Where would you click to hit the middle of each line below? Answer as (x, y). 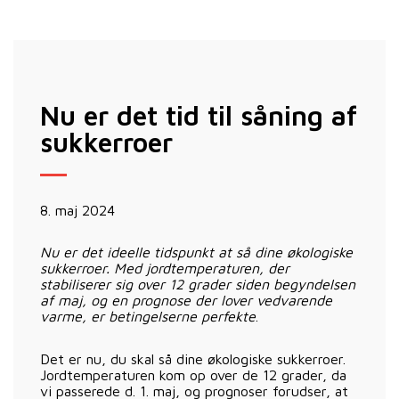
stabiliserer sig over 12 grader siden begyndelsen (198, 284)
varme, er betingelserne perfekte (148, 316)
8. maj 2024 (77, 210)
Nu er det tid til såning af (199, 115)
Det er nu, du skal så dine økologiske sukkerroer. (193, 358)
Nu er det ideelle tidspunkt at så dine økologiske (196, 252)
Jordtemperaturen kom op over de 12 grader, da (193, 375)
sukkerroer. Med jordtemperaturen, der (165, 268)
